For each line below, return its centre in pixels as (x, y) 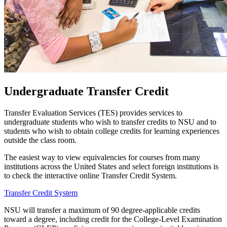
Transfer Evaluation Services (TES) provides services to (93, 113)
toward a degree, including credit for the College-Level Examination (113, 219)
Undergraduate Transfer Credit (86, 91)
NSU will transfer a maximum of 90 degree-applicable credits (102, 210)
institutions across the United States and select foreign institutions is (111, 167)
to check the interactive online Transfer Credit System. (91, 176)
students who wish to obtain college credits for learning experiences (112, 131)
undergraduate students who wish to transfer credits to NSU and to (110, 122)
